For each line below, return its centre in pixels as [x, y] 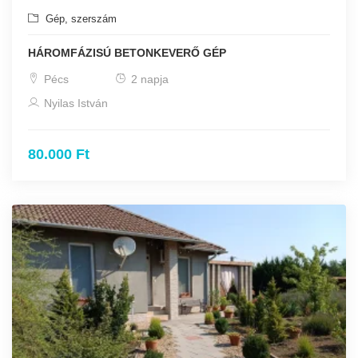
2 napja [148, 80]
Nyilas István [74, 103]
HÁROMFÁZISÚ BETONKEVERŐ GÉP [127, 53]
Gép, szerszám [80, 19]
